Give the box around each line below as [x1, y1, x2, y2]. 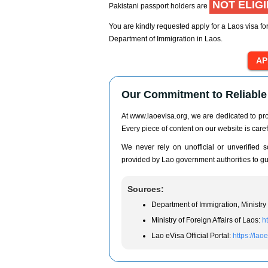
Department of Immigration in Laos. [109, 35, 223, 43]
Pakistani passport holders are [109, 2, 209, 10]
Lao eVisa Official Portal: [151, 232, 233, 240]
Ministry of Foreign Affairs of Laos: [151, 216, 262, 224]
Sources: [127, 184, 164, 194]
